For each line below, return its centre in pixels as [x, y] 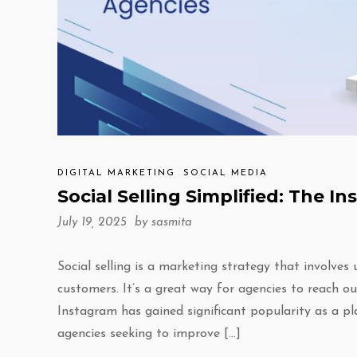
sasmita [172, 222]
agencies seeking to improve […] [149, 333]
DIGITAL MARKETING [116, 173]
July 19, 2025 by [104, 222]
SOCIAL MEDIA [226, 173]
